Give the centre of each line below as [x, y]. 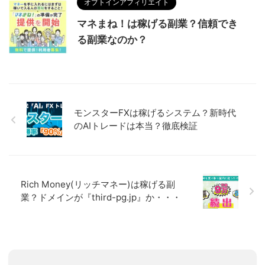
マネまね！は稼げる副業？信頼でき [157, 24]
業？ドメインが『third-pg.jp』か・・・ [101, 198]
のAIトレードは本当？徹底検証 [136, 126]
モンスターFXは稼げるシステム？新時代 [155, 113]
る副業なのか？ [112, 40]
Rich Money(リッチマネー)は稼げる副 [98, 185]
